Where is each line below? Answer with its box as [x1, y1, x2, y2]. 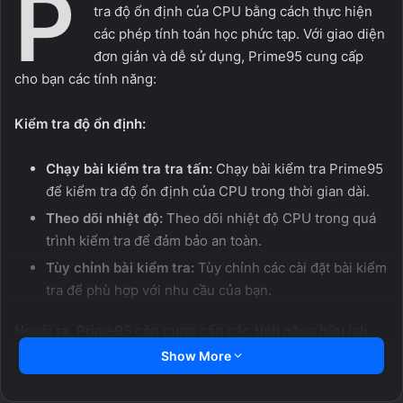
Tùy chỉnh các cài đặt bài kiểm [194, 259, 387, 276]
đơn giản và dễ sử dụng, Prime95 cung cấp [94, 48, 363, 65]
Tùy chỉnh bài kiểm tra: [46, 259, 194, 276]
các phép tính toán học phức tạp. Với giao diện [94, 25, 385, 42]
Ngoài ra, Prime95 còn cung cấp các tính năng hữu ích [14, 322, 368, 339]
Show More [161, 348, 234, 363]
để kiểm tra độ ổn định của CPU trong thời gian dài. [46, 183, 370, 200]
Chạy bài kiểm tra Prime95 [212, 160, 383, 177]
